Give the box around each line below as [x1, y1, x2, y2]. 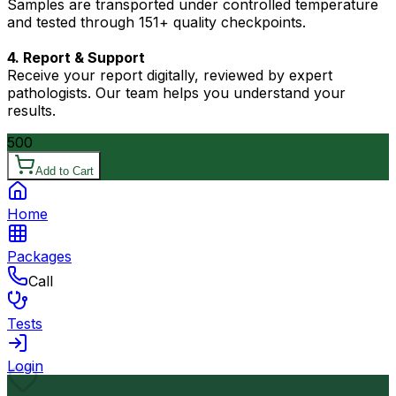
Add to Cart [35, 164, 94, 179]
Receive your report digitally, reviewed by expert [7, 66, 332, 85]
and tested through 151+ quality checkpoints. [7, 13, 306, 32]
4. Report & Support [7, 49, 145, 67]
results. [7, 102, 56, 120]
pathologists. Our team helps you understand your [7, 84, 346, 103]
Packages [7, 247, 72, 266]
